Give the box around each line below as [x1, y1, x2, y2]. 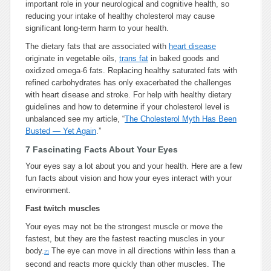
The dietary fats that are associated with [25, 42, 169, 51]
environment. [25, 186, 71, 195]
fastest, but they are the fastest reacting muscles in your [25, 234, 224, 243]
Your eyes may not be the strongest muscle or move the [25, 222, 223, 231]
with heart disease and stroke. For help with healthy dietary [25, 90, 232, 99]
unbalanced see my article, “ [25, 114, 125, 123]
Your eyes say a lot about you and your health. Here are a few [25, 162, 242, 171]
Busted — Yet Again [25, 126, 96, 135]
